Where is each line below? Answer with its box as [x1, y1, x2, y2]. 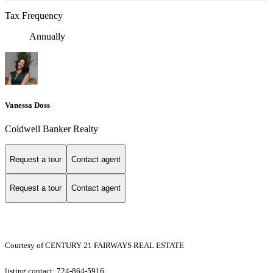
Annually [29, 31, 65, 42]
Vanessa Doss [5, 101, 50, 110]
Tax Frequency [5, 10, 63, 21]
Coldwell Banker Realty [5, 124, 98, 135]
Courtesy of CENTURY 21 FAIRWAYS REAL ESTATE [5, 240, 184, 250]
